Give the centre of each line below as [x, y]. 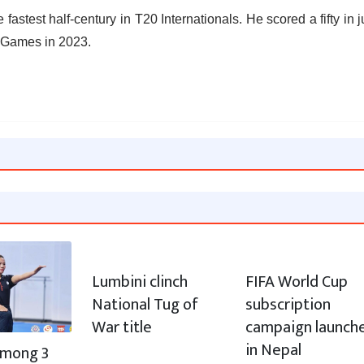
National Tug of [145, 305]
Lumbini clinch [140, 282]
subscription [288, 305]
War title [122, 328]
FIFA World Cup [296, 282]
